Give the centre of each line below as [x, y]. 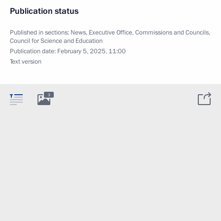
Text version [26, 62]
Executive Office [110, 33]
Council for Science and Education [56, 41]
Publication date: [34, 52]
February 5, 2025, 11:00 [92, 52]
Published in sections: [40, 33]
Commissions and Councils [172, 33]
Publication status [44, 11]
